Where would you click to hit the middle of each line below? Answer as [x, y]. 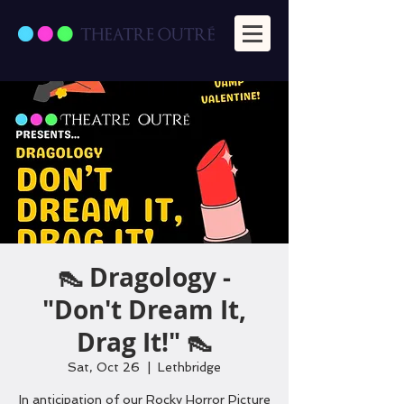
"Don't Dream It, [144, 310]
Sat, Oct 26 [104, 367]
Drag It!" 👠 [144, 342]
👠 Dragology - [144, 277]
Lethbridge [189, 367]
